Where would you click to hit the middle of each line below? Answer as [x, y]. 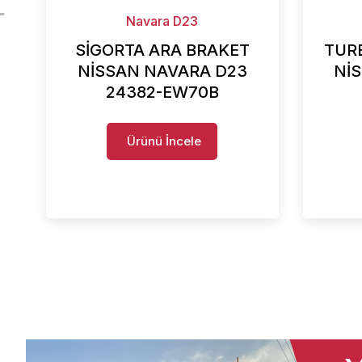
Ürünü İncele [164, 141]
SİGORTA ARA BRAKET [162, 50]
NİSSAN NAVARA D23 [162, 71]
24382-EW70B [162, 92]
